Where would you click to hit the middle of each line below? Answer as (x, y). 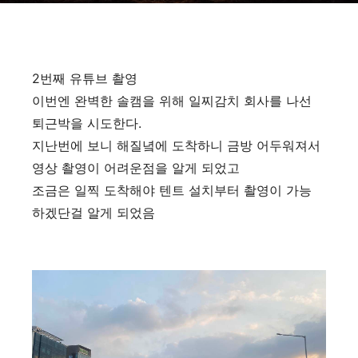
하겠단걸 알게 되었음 (93, 213)
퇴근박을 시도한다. (87, 123)
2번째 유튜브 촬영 (85, 78)
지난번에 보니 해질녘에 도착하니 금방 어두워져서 (176, 145)
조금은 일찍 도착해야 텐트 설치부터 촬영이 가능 (172, 190)
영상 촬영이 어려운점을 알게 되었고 (136, 168)
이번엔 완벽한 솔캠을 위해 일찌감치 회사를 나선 (172, 101)
